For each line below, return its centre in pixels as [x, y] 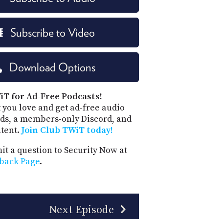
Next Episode [83, 210]
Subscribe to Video [52, 33]
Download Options [52, 67]
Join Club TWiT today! [67, 130]
